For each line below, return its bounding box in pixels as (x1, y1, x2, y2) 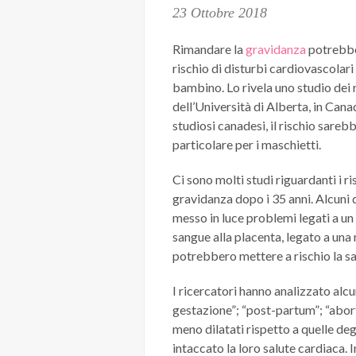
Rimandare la (172, 41, 246, 56)
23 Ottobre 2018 (172, 5, 267, 21)
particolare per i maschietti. (172, 137, 321, 152)
